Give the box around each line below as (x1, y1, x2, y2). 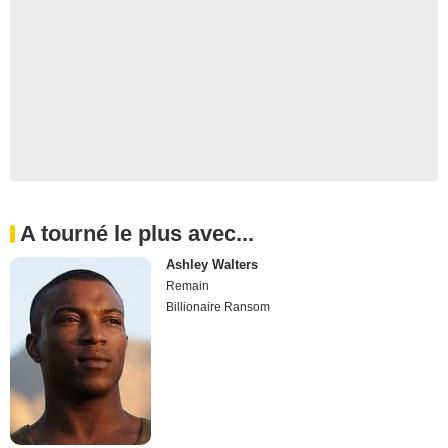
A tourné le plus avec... (20, 221, 254, 246)
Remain (166, 279, 210, 293)
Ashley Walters (166, 257, 259, 272)
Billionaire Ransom (166, 300, 271, 314)
